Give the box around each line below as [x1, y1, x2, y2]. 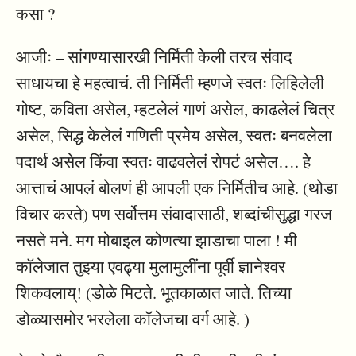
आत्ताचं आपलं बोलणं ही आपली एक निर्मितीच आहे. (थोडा [16, 176, 338, 199]
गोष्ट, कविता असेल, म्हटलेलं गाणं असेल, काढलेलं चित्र [16, 97, 335, 120]
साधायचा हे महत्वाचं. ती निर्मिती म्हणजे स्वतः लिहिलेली [16, 71, 324, 94]
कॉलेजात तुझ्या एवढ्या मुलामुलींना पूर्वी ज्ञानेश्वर [16, 254, 285, 277]
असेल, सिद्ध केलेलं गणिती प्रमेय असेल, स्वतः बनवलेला [16, 123, 332, 146]
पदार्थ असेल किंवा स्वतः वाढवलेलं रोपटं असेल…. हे [16, 149, 311, 172]
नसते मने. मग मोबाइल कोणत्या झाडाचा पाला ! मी [16, 228, 297, 251]
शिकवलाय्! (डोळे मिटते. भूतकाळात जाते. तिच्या [16, 281, 292, 304]
